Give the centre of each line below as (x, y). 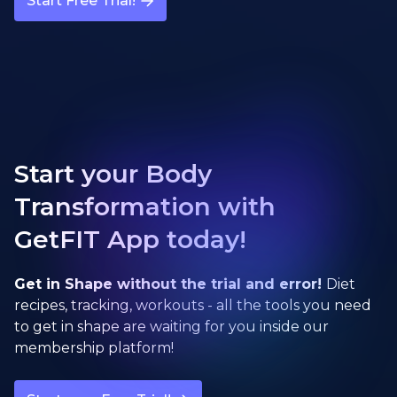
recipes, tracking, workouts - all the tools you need (193, 305)
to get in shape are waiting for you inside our (171, 327)
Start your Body (113, 174)
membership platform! (94, 348)
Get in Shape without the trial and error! (170, 284)
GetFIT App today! (130, 239)
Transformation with (145, 206)
